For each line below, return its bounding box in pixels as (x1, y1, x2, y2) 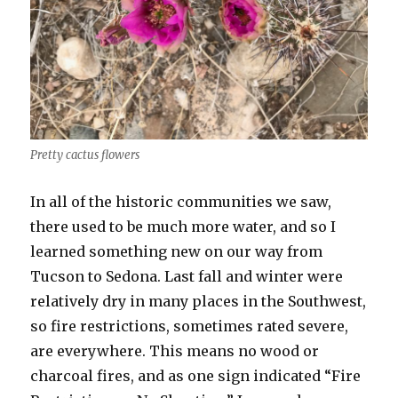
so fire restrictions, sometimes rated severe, (30, 317, 349, 336)
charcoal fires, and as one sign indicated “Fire (30, 367, 362, 386)
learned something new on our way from (30, 243, 323, 261)
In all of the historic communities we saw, (30, 193, 332, 211)
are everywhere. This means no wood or (30, 342, 320, 361)
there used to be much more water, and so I (30, 218, 337, 236)
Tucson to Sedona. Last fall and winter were (30, 267, 344, 286)
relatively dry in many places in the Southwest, (30, 292, 367, 311)
